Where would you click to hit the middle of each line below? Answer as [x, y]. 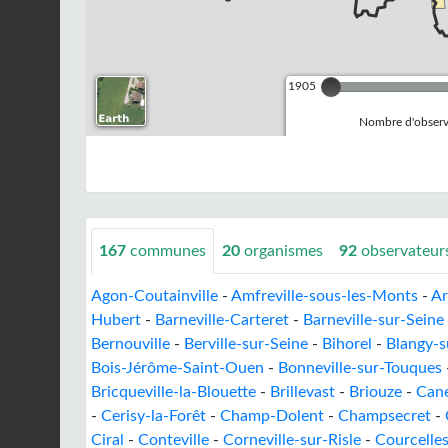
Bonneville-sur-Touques [360, 368]
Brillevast [302, 392]
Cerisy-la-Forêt [153, 416]
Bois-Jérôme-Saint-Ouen [177, 368]
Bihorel [347, 344]
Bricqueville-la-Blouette [173, 392]
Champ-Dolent [272, 416]
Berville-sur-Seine [246, 344]
